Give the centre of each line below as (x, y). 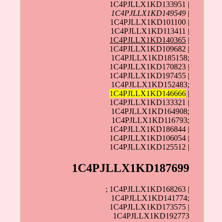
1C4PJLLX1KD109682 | (150, 49)
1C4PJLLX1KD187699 (131, 168)
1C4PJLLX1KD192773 (151, 216)
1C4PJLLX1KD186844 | (150, 129)
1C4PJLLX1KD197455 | (150, 76)
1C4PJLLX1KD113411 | (150, 31)
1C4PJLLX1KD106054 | (150, 138)
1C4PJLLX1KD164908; (150, 111)
